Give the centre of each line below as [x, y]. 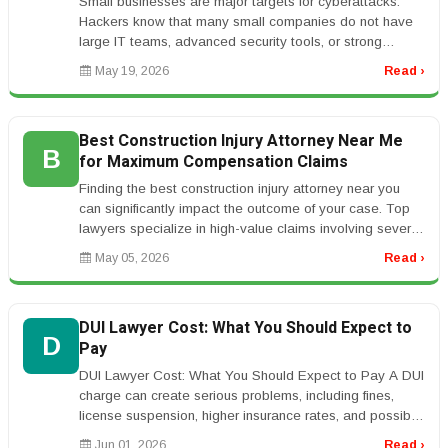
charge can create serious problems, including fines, [236, 395]
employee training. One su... [163, 61]
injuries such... [120, 248]
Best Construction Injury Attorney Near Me [241, 141]
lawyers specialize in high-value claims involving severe [249, 228]
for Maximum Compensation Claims [213, 162]
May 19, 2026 [130, 71]
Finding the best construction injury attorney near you [239, 188]
